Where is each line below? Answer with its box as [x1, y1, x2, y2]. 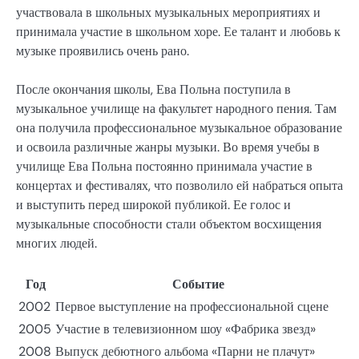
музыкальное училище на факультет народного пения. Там [16, 100, 337, 118]
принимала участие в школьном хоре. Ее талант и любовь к [16, 23, 341, 41]
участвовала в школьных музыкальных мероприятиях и [16, 4, 321, 22]
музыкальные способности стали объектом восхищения [16, 216, 321, 233]
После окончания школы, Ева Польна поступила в [16, 81, 291, 99]
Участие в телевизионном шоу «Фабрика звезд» [55, 321, 316, 338]
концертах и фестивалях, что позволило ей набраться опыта [16, 177, 343, 195]
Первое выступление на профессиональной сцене [55, 298, 329, 316]
